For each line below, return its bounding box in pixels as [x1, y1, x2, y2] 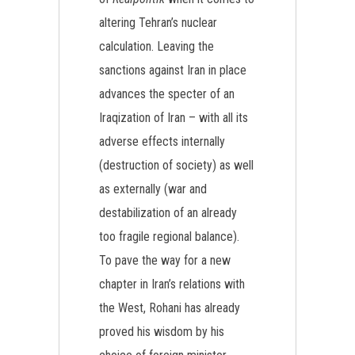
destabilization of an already [99, 205, 237, 220]
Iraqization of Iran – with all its [99, 110, 248, 125]
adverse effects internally [99, 134, 225, 149]
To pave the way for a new [99, 253, 231, 268]
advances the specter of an [99, 86, 235, 101]
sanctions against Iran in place [99, 63, 246, 78]
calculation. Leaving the [99, 39, 214, 54]
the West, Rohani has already [99, 300, 240, 315]
